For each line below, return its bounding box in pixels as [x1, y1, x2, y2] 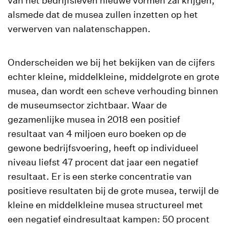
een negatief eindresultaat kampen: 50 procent [8, 214, 210, 224]
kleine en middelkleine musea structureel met [8, 199, 203, 210]
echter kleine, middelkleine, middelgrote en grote [8, 71, 219, 82]
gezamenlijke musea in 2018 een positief [8, 114, 180, 125]
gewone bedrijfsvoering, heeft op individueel [8, 142, 198, 153]
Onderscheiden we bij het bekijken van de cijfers [8, 57, 215, 68]
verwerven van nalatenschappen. [8, 23, 151, 34]
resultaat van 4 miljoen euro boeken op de [8, 128, 186, 139]
